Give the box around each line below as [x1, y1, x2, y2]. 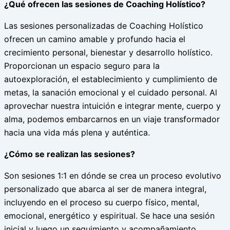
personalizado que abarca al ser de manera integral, [4, 184, 206, 194]
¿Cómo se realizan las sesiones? [4, 149, 135, 159]
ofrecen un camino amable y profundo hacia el [4, 34, 185, 44]
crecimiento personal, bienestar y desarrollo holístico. [4, 47, 213, 57]
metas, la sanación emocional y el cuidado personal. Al [4, 87, 217, 98]
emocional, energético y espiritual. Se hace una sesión [4, 210, 215, 221]
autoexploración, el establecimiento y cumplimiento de [4, 74, 217, 84]
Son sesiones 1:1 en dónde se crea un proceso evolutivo [4, 170, 221, 181]
